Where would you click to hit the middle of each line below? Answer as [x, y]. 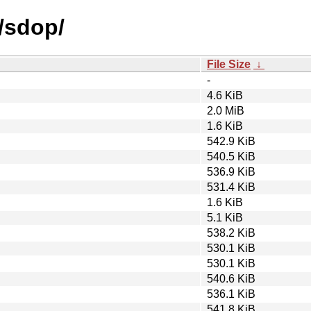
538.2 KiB [231, 233]
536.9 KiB [231, 171]
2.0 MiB [226, 110]
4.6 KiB [225, 95]
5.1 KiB [225, 217]
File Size [229, 64]
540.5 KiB [231, 156]
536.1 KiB [231, 294]
